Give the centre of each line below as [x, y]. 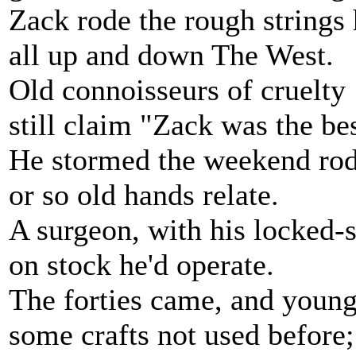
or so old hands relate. [144, 195]
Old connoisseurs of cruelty [177, 90]
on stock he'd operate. [141, 265]
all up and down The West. [171, 55]
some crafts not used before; [182, 335]
